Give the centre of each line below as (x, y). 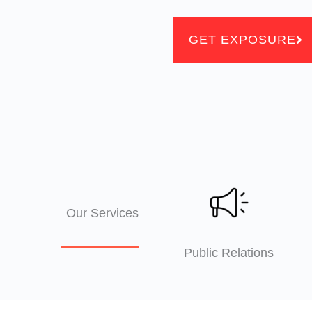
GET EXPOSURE (242, 39)
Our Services (102, 213)
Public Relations (229, 252)
